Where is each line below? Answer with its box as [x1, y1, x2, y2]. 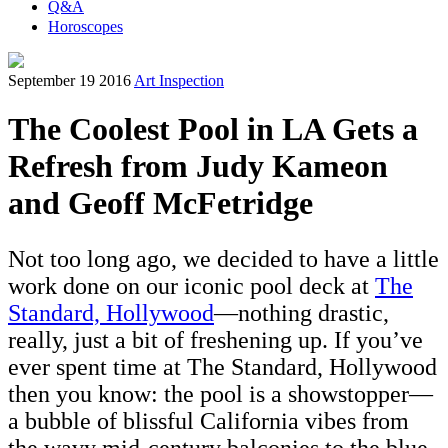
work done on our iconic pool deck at [8, 273, 375, 300]
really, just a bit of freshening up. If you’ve [8, 327, 423, 354]
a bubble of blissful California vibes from [8, 408, 409, 435]
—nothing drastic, [214, 300, 389, 327]
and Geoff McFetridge [8, 185, 313, 222]
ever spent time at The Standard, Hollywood [8, 354, 437, 381]
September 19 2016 [8, 72, 131, 89]
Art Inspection [134, 72, 224, 89]
